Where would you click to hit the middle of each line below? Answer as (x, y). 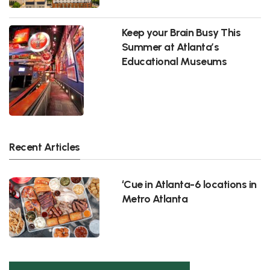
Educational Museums (174, 61)
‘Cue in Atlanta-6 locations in (189, 184)
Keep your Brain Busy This (181, 33)
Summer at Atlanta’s (170, 47)
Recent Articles (45, 147)
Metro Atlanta (155, 198)
